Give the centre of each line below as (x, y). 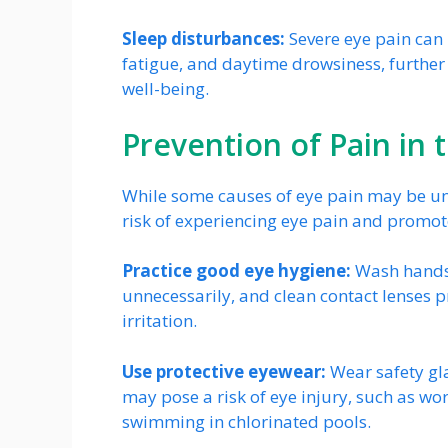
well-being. (165, 89)
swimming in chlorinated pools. (246, 421)
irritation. (159, 321)
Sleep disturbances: (203, 39)
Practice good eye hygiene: (236, 271)
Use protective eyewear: (224, 371)
